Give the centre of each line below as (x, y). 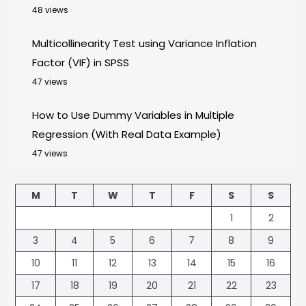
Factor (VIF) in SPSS (81, 63)
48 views (50, 10)
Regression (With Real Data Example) (127, 135)
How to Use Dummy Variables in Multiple (133, 115)
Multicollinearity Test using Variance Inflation (144, 44)
